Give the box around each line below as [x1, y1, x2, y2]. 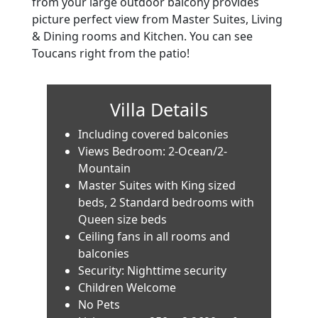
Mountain [78, 160, 131, 176]
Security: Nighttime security [78, 262, 227, 278]
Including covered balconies [78, 126, 229, 142]
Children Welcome [78, 279, 177, 295]
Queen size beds [78, 211, 168, 227]
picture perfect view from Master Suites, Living [31, 11, 283, 27]
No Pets [78, 296, 121, 312]
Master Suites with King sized [78, 177, 236, 193]
